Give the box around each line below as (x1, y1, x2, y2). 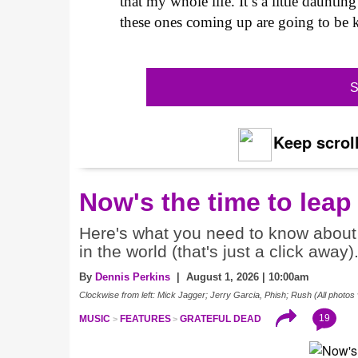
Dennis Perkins (95, 270, 170, 283)
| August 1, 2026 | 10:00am (170, 270, 309, 283)
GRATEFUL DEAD (180, 312, 262, 324)
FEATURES (119, 312, 171, 324)
